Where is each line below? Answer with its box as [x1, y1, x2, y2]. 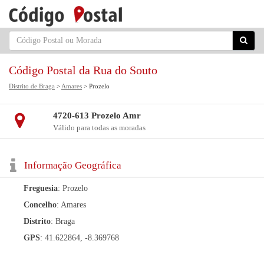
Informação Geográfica [24, 160, 121, 171]
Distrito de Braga [9, 82, 55, 90]
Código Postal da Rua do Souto [9, 64, 157, 77]
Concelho [24, 200, 57, 209]
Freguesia [24, 184, 58, 193]
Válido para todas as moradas [52, 123, 146, 132]
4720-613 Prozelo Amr [52, 111, 141, 120]
